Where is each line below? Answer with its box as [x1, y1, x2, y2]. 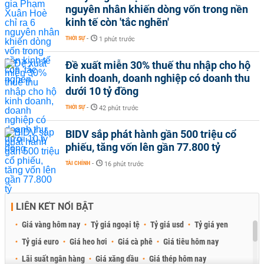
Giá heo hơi [70, 237, 107, 246]
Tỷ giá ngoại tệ [91, 220, 140, 229]
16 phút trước [104, 160, 144, 168]
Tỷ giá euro [22, 237, 59, 246]
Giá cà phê [118, 237, 153, 246]
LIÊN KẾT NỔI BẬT [16, 201, 94, 212]
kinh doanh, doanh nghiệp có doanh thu [65, 72, 250, 84]
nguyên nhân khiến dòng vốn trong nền [65, 3, 248, 15]
